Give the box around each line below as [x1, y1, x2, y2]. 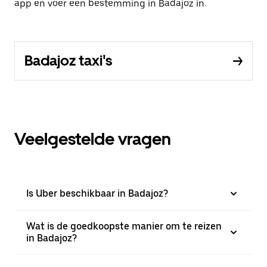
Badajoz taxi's [24, 52, 112, 70]
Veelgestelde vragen [14, 129, 171, 150]
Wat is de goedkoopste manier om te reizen [26, 221, 222, 232]
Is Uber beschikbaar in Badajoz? [26, 188, 168, 200]
